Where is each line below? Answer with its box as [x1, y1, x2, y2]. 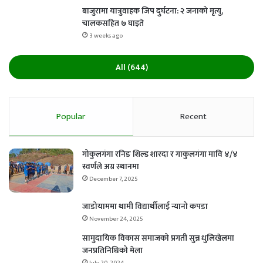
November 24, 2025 [89, 214, 143, 225]
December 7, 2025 [89, 174, 138, 185]
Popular [56, 109, 86, 124]
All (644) [115, 60, 148, 75]
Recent [180, 109, 207, 124]
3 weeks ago [89, 31, 123, 42]
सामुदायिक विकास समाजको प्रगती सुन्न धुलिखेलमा [82, 231, 234, 245]
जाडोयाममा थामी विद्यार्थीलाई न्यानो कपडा [82, 200, 208, 214]
